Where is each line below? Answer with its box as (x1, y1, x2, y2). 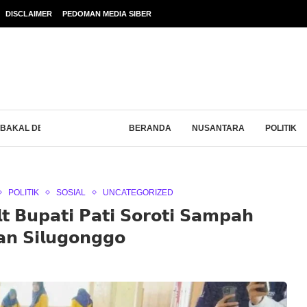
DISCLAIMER (5, 10, 52, 18)
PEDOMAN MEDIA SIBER (62, 10, 151, 18)
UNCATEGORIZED (103, 188, 173, 197)
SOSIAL (56, 188, 86, 197)
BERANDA (129, 123, 171, 133)
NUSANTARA (192, 123, 245, 133)
